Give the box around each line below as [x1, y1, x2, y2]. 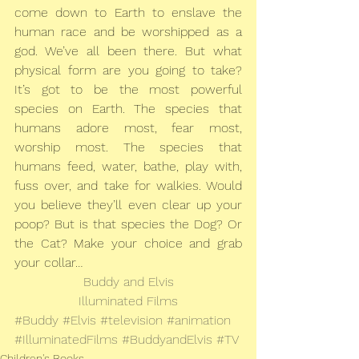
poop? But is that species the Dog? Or [14, 216, 242, 232]
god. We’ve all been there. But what [14, 43, 242, 59]
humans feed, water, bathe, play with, [14, 159, 242, 175]
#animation [167, 313, 231, 329]
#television [100, 313, 163, 329]
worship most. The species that [14, 139, 242, 155]
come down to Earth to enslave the [14, 5, 242, 21]
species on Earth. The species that [14, 101, 242, 117]
